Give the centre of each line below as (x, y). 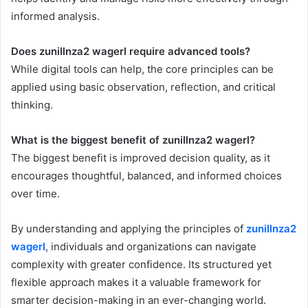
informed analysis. (55, 16)
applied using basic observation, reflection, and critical (143, 87)
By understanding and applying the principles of (129, 229)
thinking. (32, 105)
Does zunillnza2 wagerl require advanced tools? (131, 52)
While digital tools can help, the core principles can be (142, 69)
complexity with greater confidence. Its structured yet (141, 265)
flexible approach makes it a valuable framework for (136, 283)
